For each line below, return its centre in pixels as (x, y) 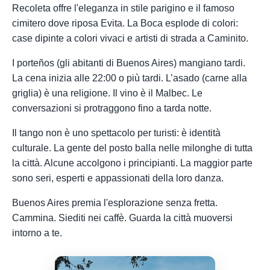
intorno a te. (37, 233)
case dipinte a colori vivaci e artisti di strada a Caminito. (130, 38)
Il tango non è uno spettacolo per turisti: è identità (116, 133)
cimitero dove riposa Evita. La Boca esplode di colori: (125, 23)
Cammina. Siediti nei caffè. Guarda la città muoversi (122, 218)
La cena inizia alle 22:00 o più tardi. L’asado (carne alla (130, 78)
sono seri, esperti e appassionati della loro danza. (118, 178)
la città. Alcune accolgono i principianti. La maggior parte (132, 163)
